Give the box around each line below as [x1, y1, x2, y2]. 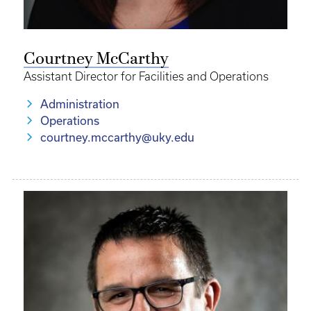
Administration [40, 98, 119, 110]
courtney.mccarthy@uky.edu [40, 131, 194, 144]
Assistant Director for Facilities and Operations [24, 70, 269, 83]
